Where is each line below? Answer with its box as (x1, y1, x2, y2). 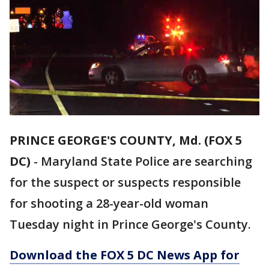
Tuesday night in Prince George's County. (10, 216, 251, 233)
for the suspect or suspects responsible (10, 174, 241, 191)
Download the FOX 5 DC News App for (10, 247, 240, 264)
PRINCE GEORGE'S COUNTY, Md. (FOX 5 (10, 132, 242, 149)
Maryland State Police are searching (41, 153, 252, 170)
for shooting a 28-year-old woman (10, 195, 208, 212)
